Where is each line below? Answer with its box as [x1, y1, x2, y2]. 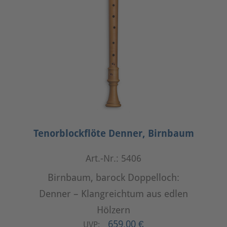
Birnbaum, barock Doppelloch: [48, 172, 179, 183]
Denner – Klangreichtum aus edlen [39, 188, 188, 200]
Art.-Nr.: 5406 [86, 154, 141, 164]
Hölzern [97, 204, 130, 216]
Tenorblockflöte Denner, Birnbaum [33, 128, 194, 139]
